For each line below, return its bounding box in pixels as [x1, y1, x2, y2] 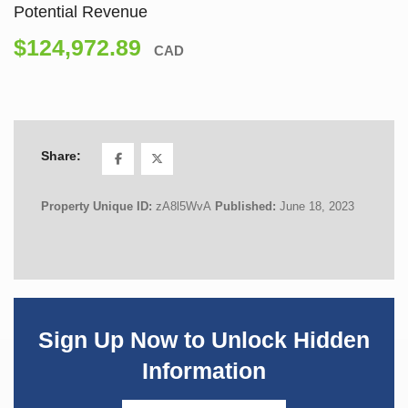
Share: [41, 148, 81, 164]
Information [142, 358, 266, 383]
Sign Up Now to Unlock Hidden [38, 327, 370, 352]
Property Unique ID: [41, 199, 156, 213]
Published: [215, 199, 280, 213]
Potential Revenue [14, 2, 148, 21]
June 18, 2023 [280, 199, 354, 213]
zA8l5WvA [156, 199, 211, 213]
